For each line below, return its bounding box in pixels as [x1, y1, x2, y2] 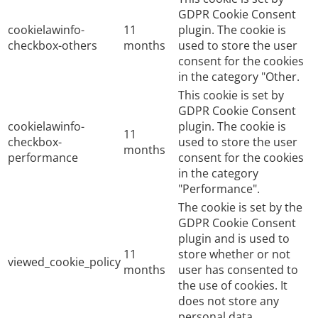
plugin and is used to [178, 230, 290, 246]
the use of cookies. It [178, 277, 287, 293]
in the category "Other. [178, 68, 300, 84]
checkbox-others [8, 37, 97, 53]
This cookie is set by [178, 87, 284, 103]
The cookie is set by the [178, 199, 302, 215]
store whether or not [178, 246, 290, 262]
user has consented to [178, 261, 298, 278]
